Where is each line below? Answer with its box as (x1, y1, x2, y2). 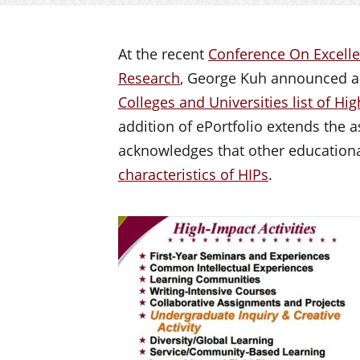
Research (118, 67, 180, 88)
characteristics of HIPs (118, 164, 268, 184)
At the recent (118, 43, 208, 63)
